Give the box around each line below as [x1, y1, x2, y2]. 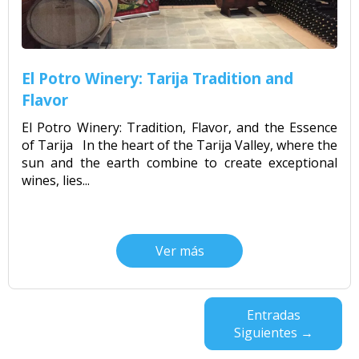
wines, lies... [22, 171, 90, 189]
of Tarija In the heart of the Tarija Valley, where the [22, 135, 337, 154]
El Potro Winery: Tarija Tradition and [22, 67, 293, 89]
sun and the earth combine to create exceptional [22, 153, 337, 171]
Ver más [155, 241, 204, 260]
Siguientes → [233, 323, 313, 341]
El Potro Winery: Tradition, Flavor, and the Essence [22, 118, 337, 136]
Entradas [246, 305, 301, 324]
